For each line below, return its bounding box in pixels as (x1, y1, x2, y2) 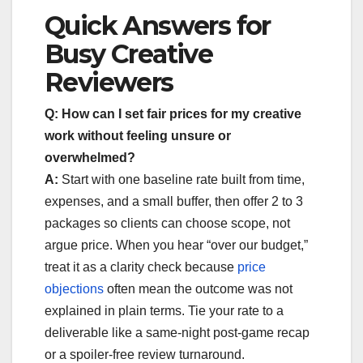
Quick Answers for (45, 9, 271, 41)
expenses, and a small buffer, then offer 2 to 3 (45, 194, 303, 208)
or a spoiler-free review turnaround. (45, 347, 245, 361)
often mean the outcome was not (104, 281, 293, 296)
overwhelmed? (45, 150, 135, 164)
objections (45, 281, 104, 296)
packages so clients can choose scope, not (45, 216, 290, 230)
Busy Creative (45, 37, 213, 70)
